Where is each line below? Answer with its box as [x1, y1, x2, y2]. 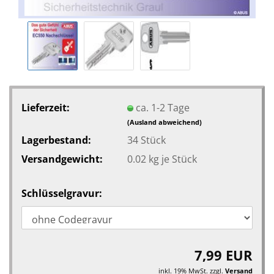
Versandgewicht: [21, 152, 103, 166]
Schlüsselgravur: [21, 187, 102, 200]
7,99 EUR [194, 246, 253, 264]
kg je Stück [146, 152, 197, 166]
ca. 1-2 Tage [135, 100, 190, 114]
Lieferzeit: [21, 100, 70, 114]
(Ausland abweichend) [127, 117, 202, 127]
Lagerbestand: [21, 133, 91, 147]
